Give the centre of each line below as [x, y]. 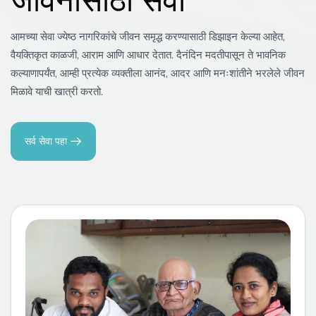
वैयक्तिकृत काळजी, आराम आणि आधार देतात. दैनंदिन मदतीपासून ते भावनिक [148, 55]
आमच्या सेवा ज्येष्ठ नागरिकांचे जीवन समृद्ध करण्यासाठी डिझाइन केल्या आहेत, [148, 37]
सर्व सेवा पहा [46, 142]
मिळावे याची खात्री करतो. [57, 92]
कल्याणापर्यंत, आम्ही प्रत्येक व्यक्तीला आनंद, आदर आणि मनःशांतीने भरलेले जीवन [158, 74]
